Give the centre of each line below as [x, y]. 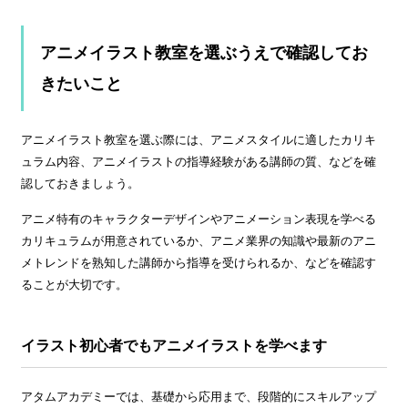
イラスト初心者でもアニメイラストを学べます [174, 346]
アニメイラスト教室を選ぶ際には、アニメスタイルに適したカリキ [199, 140]
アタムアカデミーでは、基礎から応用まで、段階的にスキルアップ [199, 397]
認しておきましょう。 [80, 184]
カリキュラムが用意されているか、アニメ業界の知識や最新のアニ [199, 241]
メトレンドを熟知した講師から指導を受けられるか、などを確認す [199, 263]
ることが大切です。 [74, 285]
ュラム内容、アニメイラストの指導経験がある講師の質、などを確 [199, 162]
